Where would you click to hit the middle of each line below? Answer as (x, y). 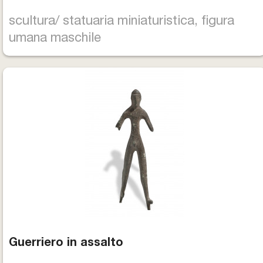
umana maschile (55, 39)
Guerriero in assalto (66, 244)
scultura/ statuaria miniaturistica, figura (122, 22)
